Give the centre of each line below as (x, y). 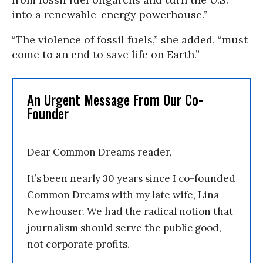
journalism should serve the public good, (124, 228)
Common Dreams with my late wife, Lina (123, 195)
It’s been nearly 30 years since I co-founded (131, 179)
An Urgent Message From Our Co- (115, 100)
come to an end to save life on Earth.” (106, 55)
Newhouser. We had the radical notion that (130, 212)
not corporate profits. (78, 245)
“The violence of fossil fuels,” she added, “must (130, 40)
